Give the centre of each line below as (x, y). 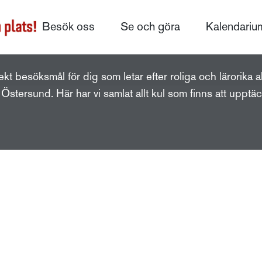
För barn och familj (131, 43)
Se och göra (150, 28)
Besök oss (68, 28)
